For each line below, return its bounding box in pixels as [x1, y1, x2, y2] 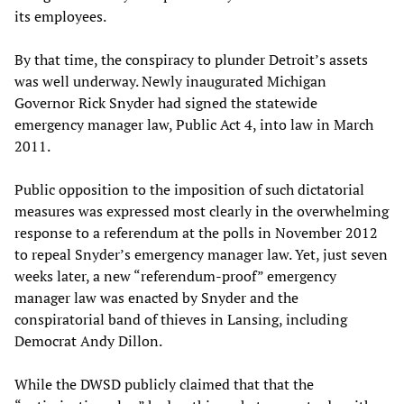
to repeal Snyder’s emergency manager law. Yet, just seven [14, 243, 388, 264]
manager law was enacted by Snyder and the [14, 287, 298, 308]
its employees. [14, 5, 106, 26]
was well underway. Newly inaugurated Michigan [14, 70, 326, 91]
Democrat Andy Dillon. [14, 330, 162, 351]
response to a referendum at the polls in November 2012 [14, 222, 378, 243]
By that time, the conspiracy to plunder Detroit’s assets [14, 49, 368, 69]
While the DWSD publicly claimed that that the [14, 373, 314, 394]
